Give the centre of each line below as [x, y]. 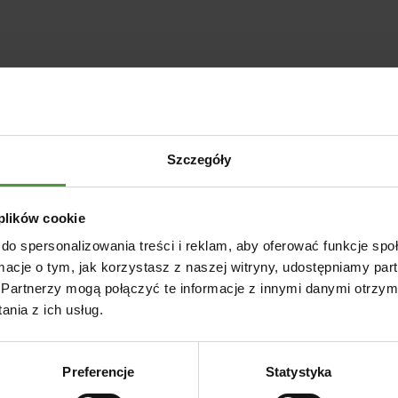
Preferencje [99, 372]
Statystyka [298, 372]
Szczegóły [199, 160]
